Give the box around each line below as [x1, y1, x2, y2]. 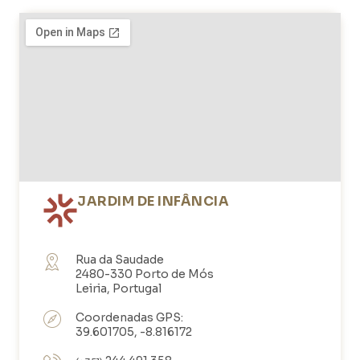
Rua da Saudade [75, 252, 164, 267]
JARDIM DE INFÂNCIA [77, 192, 229, 210]
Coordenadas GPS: [75, 309, 183, 325]
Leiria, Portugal [75, 280, 162, 296]
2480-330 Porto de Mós [75, 266, 214, 281]
